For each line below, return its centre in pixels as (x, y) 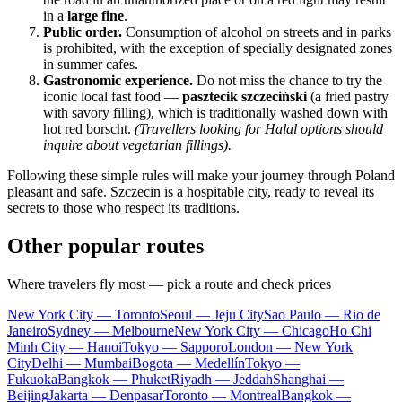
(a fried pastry (348, 97)
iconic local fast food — (113, 97)
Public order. (83, 32)
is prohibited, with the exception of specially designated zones (218, 48)
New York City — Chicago (252, 330)
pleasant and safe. (59, 192)
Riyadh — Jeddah (222, 379)
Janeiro (27, 330)
